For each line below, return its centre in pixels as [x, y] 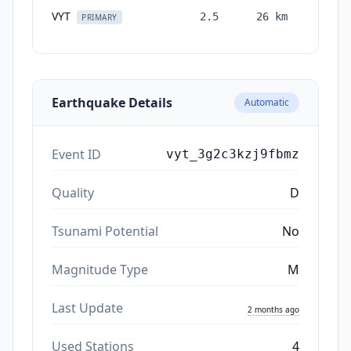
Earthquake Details [112, 102]
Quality [73, 192]
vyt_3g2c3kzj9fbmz [233, 154]
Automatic [267, 102]
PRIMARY [100, 17]
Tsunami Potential [105, 231]
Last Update [87, 308]
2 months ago [273, 309]
